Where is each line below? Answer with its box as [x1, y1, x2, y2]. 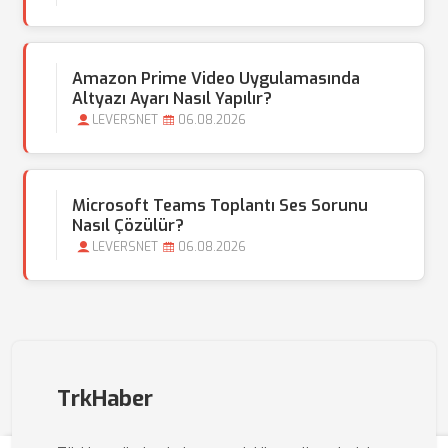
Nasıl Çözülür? [72, 215, 184, 236]
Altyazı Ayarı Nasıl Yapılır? [72, 88, 272, 109]
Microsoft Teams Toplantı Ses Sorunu [72, 195, 368, 216]
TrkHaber [57, 384, 153, 413]
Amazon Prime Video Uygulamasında [72, 68, 360, 89]
